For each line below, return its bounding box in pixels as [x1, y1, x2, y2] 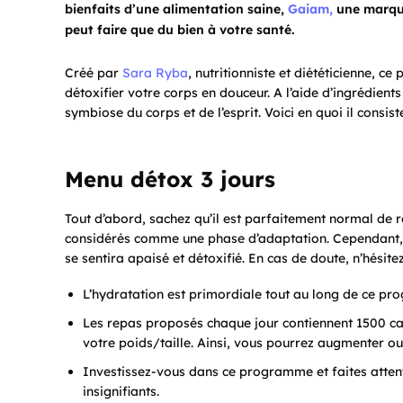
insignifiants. [83, 383, 159, 400]
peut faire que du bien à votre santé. [65, 22, 294, 39]
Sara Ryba [122, 65, 188, 82]
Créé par [65, 65, 122, 82]
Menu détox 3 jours [65, 166, 275, 193]
